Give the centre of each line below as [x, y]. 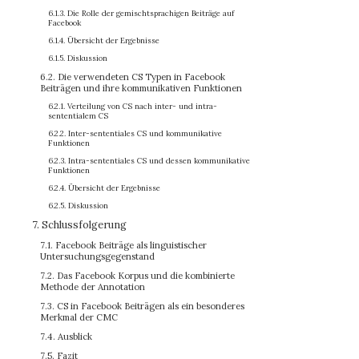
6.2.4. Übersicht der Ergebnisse [104, 188]
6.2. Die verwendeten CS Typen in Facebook [133, 77]
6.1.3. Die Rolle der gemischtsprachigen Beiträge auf [141, 13]
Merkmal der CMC [79, 317]
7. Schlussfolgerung [79, 225]
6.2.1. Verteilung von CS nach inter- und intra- [133, 106]
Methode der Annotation [93, 287]
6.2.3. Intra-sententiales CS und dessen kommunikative [149, 161]
